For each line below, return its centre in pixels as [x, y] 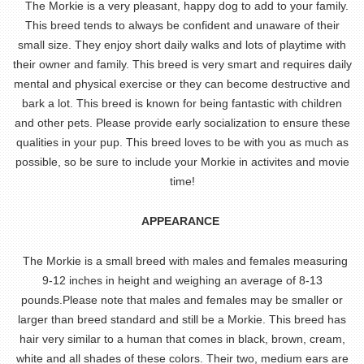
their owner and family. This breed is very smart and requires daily [182, 64]
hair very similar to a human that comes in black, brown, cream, [182, 339]
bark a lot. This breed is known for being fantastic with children [182, 103]
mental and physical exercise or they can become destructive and [182, 84]
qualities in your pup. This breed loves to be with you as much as [182, 142]
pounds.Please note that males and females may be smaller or [182, 300]
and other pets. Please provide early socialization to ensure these [182, 123]
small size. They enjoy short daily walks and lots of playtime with [182, 45]
